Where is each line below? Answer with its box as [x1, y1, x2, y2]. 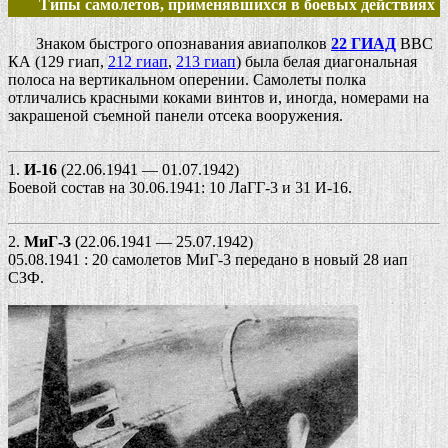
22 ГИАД [331, 35, 396, 53]
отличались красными [8, 89, 163, 107]
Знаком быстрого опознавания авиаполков [8, 35, 331, 53]
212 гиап [108, 53, 168, 71]
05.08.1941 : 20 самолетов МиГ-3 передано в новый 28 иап [8, 251, 408, 269]
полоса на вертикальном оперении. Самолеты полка [8, 71, 366, 89]
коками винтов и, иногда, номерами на [163, 89, 429, 107]
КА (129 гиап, [8, 53, 108, 71]
